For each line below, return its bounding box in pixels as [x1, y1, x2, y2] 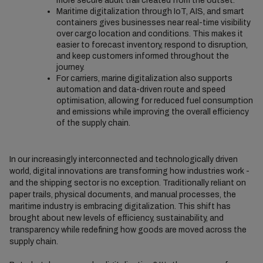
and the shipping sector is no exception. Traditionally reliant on [9, 178, 246, 187]
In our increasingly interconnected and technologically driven [9, 155, 238, 164]
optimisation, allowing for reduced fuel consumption [56, 96, 253, 105]
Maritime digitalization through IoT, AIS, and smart [56, 7, 244, 16]
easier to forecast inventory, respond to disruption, [56, 41, 248, 49]
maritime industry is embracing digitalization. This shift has [9, 202, 231, 211]
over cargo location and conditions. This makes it [56, 29, 243, 38]
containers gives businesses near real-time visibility [56, 18, 251, 27]
